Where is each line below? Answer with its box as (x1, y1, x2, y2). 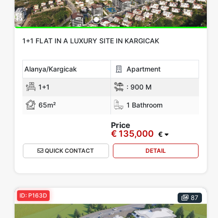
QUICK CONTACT (43, 147, 94, 155)
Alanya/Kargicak (24, 64, 77, 73)
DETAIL (145, 147, 166, 155)
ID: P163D (19, 192, 47, 200)
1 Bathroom (125, 100, 163, 109)
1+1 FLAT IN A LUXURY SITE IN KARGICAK (22, 36, 159, 45)
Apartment (125, 64, 161, 73)
